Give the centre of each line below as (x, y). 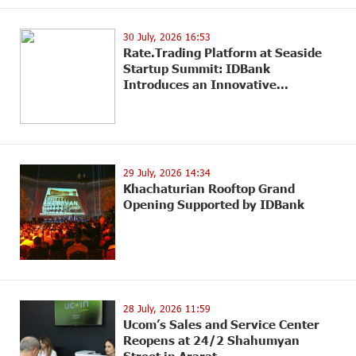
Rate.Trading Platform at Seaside (222, 52)
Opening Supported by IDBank (214, 204)
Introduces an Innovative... (206, 84)
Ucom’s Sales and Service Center (221, 324)
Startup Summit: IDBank (197, 68)
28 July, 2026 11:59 (167, 308)
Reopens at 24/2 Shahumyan (211, 340)
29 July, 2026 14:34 (167, 172)
